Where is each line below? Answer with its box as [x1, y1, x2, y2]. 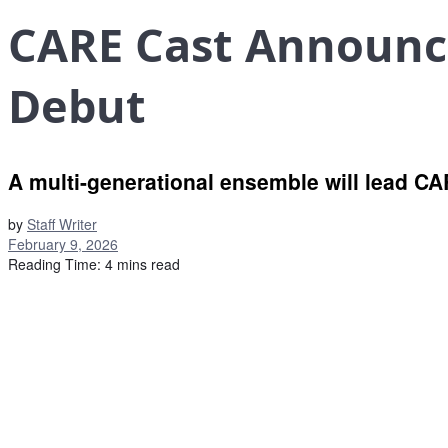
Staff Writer [27, 213, 97, 234]
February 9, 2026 [8, 233, 118, 254]
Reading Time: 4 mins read [8, 253, 180, 274]
